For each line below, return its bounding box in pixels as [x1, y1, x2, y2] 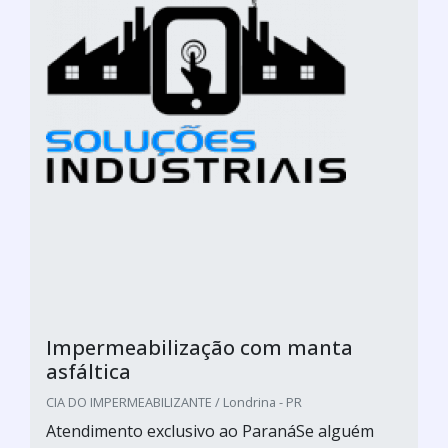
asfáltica [46, 358, 131, 385]
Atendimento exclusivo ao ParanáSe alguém [46, 420, 374, 442]
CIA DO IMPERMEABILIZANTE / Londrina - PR [46, 393, 302, 411]
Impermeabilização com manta [46, 334, 353, 361]
